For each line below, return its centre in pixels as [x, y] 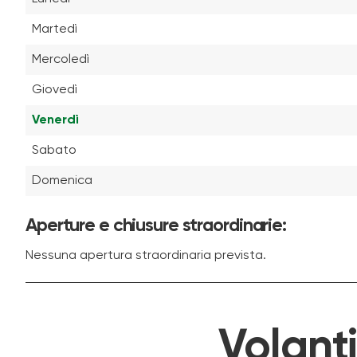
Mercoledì [61, 59]
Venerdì [55, 120]
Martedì [55, 29]
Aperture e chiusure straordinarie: [156, 226]
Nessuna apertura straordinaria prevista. [146, 255]
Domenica [62, 180]
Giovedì [55, 90]
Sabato [54, 150]
